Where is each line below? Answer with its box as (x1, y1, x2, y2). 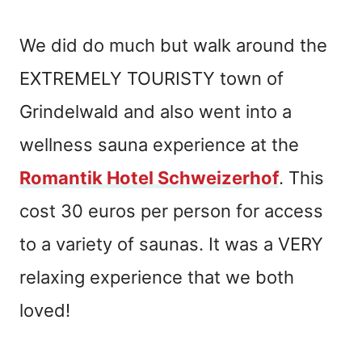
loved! (19, 299, 70, 321)
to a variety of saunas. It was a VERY (19, 233, 323, 255)
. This (279, 166, 324, 188)
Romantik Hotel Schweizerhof (19, 166, 279, 188)
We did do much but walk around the (19, 34, 327, 56)
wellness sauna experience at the (19, 133, 299, 155)
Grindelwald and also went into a (19, 100, 292, 122)
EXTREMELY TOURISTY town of (19, 67, 284, 89)
